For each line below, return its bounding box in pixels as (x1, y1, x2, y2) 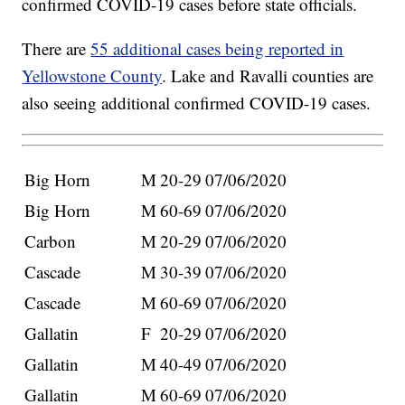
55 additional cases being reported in (90, 37, 344, 61)
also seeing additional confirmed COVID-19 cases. (22, 91, 372, 115)
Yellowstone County (22, 64, 163, 88)
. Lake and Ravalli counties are (162, 64, 374, 88)
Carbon (24, 229, 77, 252)
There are (22, 37, 91, 61)
